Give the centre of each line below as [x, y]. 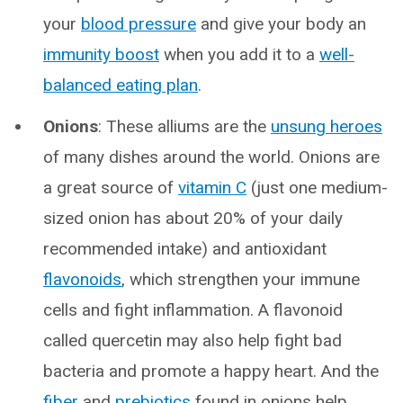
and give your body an [281, 23]
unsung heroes [327, 126]
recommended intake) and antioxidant [185, 248]
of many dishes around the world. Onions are [211, 157]
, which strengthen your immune [241, 279]
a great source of [111, 187]
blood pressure [139, 23]
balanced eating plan [121, 85]
